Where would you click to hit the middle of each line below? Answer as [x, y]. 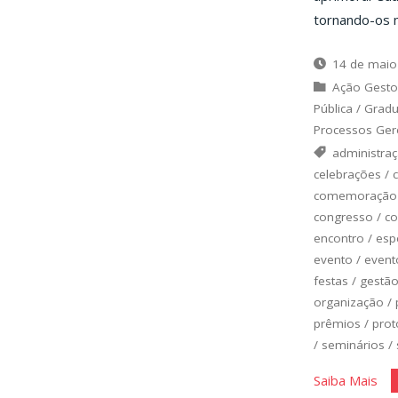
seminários [353, 345]
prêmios [337, 324]
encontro [338, 239]
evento [333, 260]
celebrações [347, 175]
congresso [343, 217]
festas [330, 281]
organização [348, 302]
